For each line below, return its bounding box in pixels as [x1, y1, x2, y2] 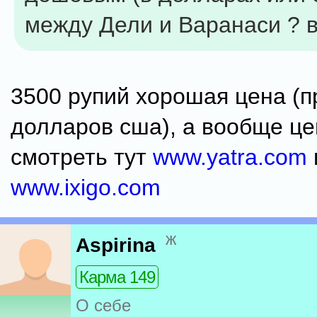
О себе [76, 296, 131, 316]
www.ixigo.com [11, 175, 161, 200]
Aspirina [76, 234, 156, 257]
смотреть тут [11, 144, 153, 170]
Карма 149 [79, 267, 155, 287]
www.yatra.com [153, 144, 307, 170]
